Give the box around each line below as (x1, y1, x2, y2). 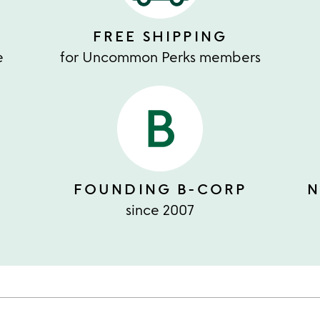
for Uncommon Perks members (59, 48, 261, 66)
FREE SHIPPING (92, 27, 228, 45)
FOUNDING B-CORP (73, 180, 247, 198)
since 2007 (126, 201, 194, 219)
